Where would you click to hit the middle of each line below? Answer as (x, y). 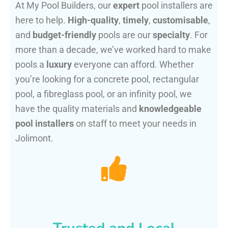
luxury (59, 65)
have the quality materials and (77, 109)
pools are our (124, 35)
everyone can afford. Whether (133, 65)
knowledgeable (170, 109)
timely (136, 20)
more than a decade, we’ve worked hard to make (113, 50)
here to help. (41, 20)
